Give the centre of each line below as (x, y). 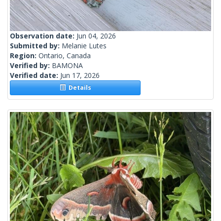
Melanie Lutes (84, 46)
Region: (24, 56)
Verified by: (31, 66)
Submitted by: (36, 46)
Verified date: (35, 75)
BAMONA (67, 66)
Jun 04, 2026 (96, 36)
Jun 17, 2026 (80, 75)
